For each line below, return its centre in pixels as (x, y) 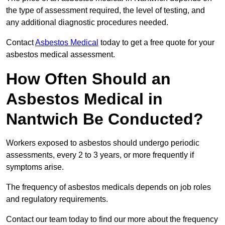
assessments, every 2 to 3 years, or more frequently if (100, 155)
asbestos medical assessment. (61, 55)
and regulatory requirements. (58, 199)
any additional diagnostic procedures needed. (88, 23)
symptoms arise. (35, 167)
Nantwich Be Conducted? (105, 119)
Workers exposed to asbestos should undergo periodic (103, 143)
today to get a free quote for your (156, 43)
